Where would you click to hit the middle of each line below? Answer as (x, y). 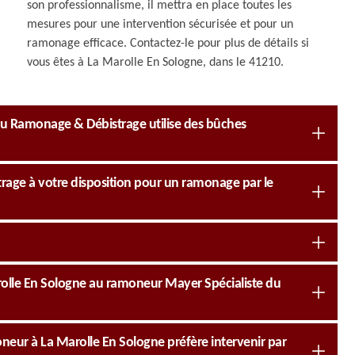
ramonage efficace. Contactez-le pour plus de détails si (168, 44)
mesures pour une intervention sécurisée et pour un (160, 25)
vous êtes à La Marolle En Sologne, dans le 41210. (156, 63)
